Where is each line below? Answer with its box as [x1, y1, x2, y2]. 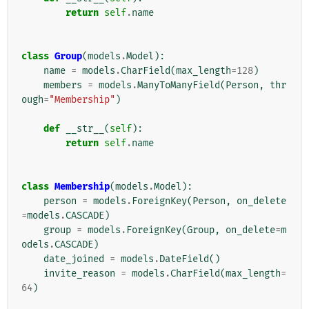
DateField [159, 252, 209, 265]
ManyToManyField [137, 79, 220, 91]
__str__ [66, 122, 104, 134]
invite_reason [43, 267, 115, 279]
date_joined [43, 252, 104, 265]
